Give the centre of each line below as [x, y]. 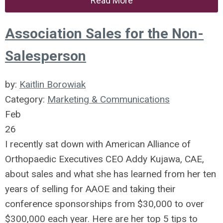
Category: [26, 99]
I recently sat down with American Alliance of [98, 144]
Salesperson [46, 56]
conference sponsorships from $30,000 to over [105, 204]
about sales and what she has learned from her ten [111, 174]
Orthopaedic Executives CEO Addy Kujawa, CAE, [105, 159]
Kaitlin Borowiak [53, 84]
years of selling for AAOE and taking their [90, 189]
